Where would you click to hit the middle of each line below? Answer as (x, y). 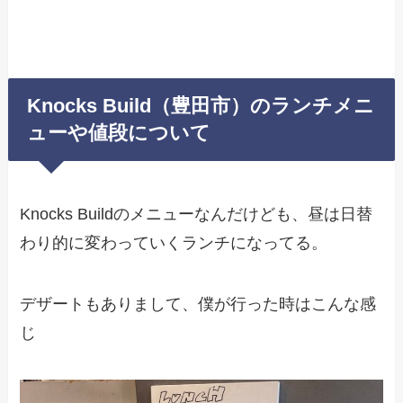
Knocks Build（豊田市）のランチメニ (201, 107)
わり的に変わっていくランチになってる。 (174, 243)
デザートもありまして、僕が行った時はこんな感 (198, 304)
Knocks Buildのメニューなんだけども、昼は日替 (197, 215)
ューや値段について (119, 134)
